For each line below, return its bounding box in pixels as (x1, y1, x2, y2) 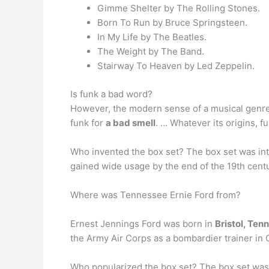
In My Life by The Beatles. (97, 31, 207, 43)
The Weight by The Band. (97, 46, 204, 57)
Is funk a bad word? (70, 88, 153, 100)
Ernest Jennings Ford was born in (70, 217, 215, 229)
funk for (70, 116, 106, 128)
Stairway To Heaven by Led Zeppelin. (97, 60, 255, 71)
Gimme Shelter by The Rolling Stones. (97, 2, 260, 14)
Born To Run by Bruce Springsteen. (97, 17, 247, 28)
